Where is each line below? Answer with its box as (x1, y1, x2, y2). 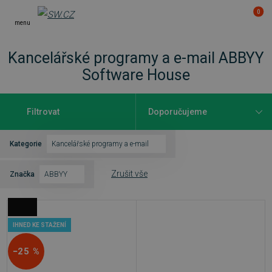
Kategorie (10, 140, 42, 148)
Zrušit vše (111, 169, 148, 178)
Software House (82, 66, 190, 84)
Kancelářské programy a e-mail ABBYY (8, 49, 264, 67)
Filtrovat (27, 107, 59, 117)
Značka (10, 170, 35, 178)
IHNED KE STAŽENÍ (13, 222, 66, 229)
